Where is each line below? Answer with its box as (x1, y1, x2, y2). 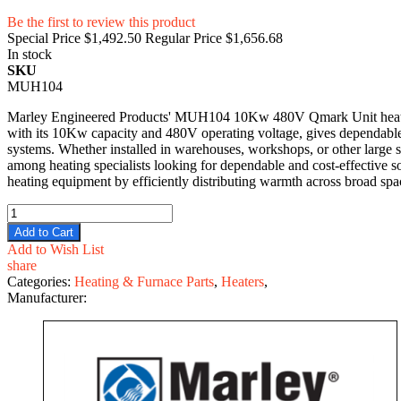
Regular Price (145, 30, 222, 46)
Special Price (7, 30, 81, 46)
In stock (7, 46, 52, 62)
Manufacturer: (7, 289, 87, 305)
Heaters (221, 273, 264, 289)
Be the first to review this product (7, 13, 195, 30)
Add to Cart (14, 225, 73, 239)
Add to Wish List (7, 241, 104, 257)
